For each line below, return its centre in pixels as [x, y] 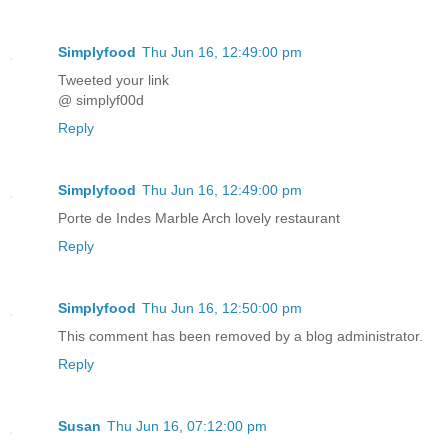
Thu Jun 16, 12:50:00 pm [222, 307]
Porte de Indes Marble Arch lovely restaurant [199, 217]
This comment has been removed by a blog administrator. [240, 335]
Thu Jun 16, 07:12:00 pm [187, 425]
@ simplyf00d [101, 99]
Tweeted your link [113, 79]
